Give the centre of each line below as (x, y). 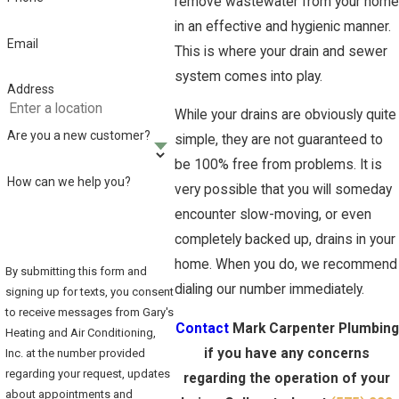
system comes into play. (248, 76)
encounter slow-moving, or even (273, 215)
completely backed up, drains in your (285, 240)
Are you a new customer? (78, 136)
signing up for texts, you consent (89, 291)
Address (30, 90)
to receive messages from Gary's (89, 312)
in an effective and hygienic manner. (283, 26)
